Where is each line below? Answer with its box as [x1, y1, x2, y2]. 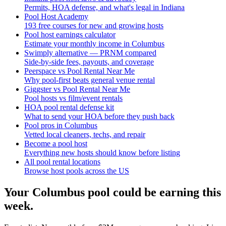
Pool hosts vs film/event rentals [24, 94, 123, 103]
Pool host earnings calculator [24, 30, 116, 39]
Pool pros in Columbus [24, 121, 97, 130]
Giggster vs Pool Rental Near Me [24, 85, 130, 94]
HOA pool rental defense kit [24, 103, 114, 112]
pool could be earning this [85, 186, 221, 199]
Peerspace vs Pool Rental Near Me [24, 67, 135, 76]
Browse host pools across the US [24, 166, 129, 176]
